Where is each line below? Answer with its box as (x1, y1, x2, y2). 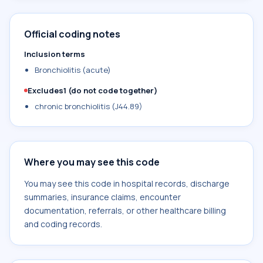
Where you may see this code (24, 156, 160, 168)
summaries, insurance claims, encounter (24, 191, 181, 203)
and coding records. (24, 218, 102, 230)
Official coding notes (24, 28, 120, 41)
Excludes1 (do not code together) (28, 85, 157, 96)
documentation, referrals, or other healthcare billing (24, 205, 226, 216)
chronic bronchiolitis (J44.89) (35, 101, 143, 112)
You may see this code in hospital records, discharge (24, 178, 230, 189)
